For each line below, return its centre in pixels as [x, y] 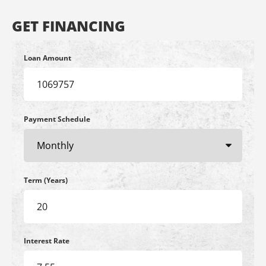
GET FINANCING [69, 26]
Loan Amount [47, 58]
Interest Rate [47, 241]
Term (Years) [46, 180]
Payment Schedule [57, 119]
